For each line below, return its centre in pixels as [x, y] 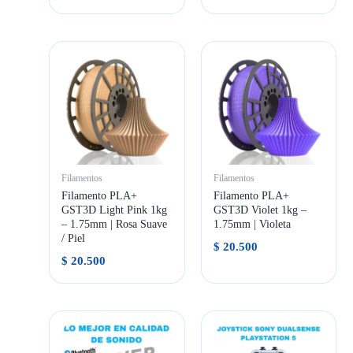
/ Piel [74, 239]
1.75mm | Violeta [252, 225]
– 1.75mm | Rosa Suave [115, 225]
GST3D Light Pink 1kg [115, 210]
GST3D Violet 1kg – [260, 210]
